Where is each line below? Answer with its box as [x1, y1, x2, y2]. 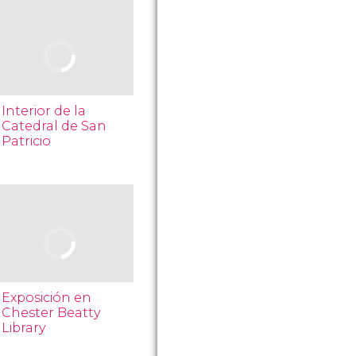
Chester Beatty [2, 305, 102, 320]
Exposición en [2, 290, 92, 305]
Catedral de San [2, 118, 107, 133]
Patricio [2, 133, 52, 149]
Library [2, 320, 47, 335]
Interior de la [2, 103, 87, 118]
